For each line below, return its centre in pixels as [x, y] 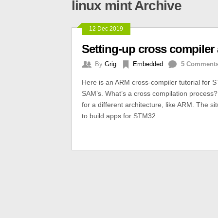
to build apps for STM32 [119, 116]
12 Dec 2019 [106, 29]
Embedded [148, 64]
